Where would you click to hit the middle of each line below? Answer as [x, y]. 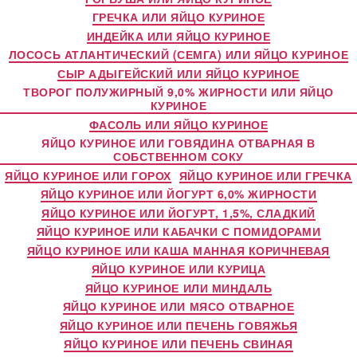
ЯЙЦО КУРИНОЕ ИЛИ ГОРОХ [88, 175]
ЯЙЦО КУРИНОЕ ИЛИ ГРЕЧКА [265, 175]
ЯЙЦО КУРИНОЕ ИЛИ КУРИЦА [178, 269]
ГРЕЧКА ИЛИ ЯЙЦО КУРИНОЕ [178, 17]
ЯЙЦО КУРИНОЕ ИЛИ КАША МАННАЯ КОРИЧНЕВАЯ [178, 250]
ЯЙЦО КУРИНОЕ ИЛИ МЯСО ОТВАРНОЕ [178, 306]
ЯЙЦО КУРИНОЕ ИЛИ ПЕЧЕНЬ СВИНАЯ [178, 343]
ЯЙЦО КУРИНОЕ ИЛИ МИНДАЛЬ [178, 287]
